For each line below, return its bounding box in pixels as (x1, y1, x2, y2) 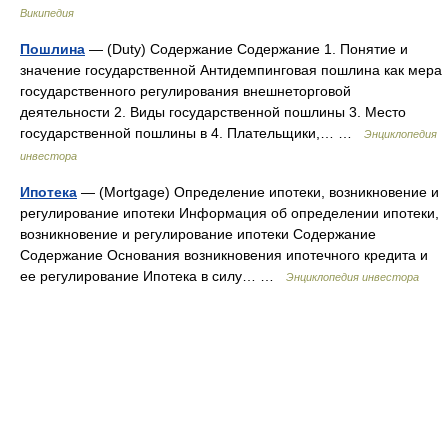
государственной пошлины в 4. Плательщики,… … (20, 125, 364, 141)
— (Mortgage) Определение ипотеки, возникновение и (77, 184, 439, 200)
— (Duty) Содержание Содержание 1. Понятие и (85, 41, 408, 57)
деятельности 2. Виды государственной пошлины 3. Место (20, 104, 406, 120)
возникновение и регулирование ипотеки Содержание (20, 226, 376, 242)
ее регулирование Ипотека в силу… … (20, 268, 286, 284)
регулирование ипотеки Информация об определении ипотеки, (20, 205, 439, 221)
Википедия (20, 7, 74, 19)
